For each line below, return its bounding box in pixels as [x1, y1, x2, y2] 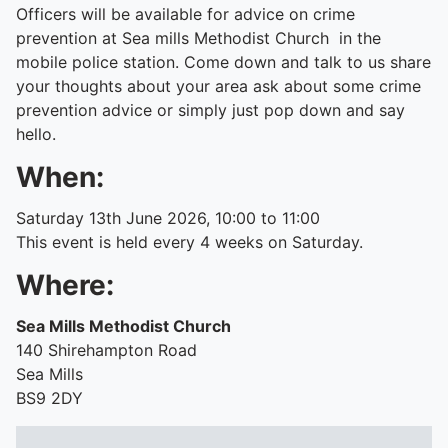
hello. [16, 124, 56, 144]
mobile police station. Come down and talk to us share [16, 52, 431, 72]
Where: [16, 268, 114, 302]
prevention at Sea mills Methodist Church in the [16, 28, 381, 48]
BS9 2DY [16, 388, 83, 408]
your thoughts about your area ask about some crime [16, 76, 421, 96]
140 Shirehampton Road [16, 340, 197, 360]
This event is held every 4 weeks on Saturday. [16, 232, 363, 252]
